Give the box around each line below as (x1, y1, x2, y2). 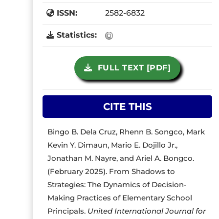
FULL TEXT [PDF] (92, 63, 171, 72)
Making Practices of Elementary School (47, 193, 193, 202)
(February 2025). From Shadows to (47, 167, 175, 176)
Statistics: (54, 30, 97, 40)
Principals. (47, 206, 88, 216)
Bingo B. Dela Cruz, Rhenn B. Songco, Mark (47, 127, 205, 136)
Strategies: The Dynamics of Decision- (47, 180, 187, 189)
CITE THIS (103, 101, 152, 112)
